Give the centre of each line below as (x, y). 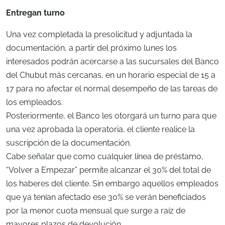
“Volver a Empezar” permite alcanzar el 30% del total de (108, 170)
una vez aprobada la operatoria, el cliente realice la (100, 130)
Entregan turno (35, 13)
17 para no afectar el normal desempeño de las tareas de (112, 89)
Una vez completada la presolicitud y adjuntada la (99, 35)
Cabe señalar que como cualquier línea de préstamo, (105, 157)
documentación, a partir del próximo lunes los (91, 48)
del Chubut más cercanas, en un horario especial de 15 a (111, 75)
